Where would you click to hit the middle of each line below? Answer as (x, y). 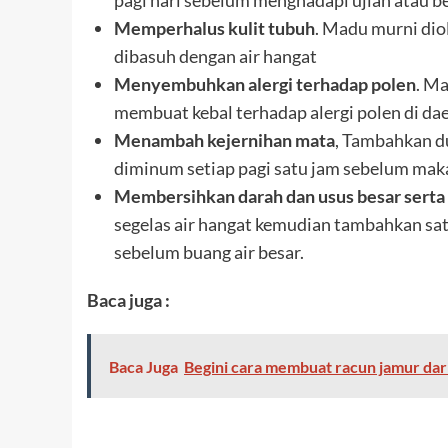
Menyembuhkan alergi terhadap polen (265, 84)
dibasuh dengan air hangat (215, 56)
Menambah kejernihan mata (224, 140)
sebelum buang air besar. (209, 252)
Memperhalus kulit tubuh (214, 28)
